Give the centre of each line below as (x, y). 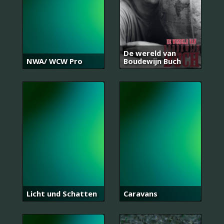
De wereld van (150, 53)
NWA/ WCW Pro (54, 61)
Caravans (140, 194)
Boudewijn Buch (152, 61)
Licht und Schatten (62, 194)
